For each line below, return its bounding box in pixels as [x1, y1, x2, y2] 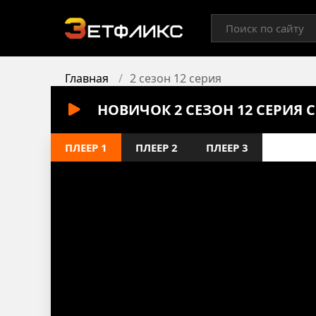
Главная [65, 71, 109, 86]
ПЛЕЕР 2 [135, 140, 178, 154]
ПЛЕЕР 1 [65, 140, 107, 154]
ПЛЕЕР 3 [206, 140, 248, 154]
